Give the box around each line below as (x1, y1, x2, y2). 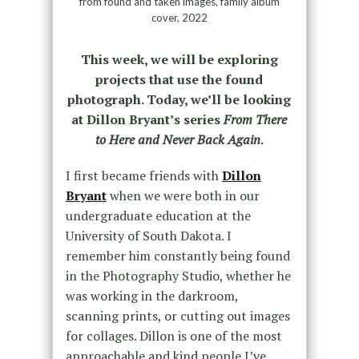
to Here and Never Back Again (95, 131, 260, 149)
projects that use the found (95, 71, 264, 89)
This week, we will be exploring (80, 50, 278, 69)
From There (224, 111, 288, 129)
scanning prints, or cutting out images (65, 307, 290, 325)
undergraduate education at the (65, 207, 251, 225)
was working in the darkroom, (65, 287, 238, 305)
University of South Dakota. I (65, 227, 232, 245)
